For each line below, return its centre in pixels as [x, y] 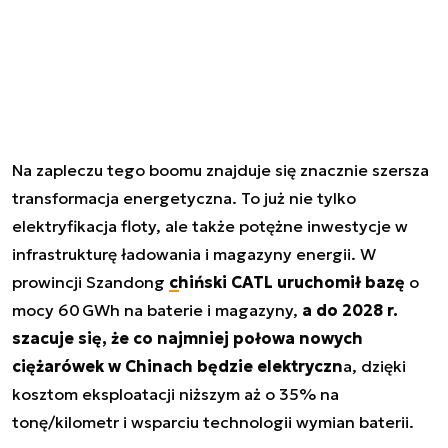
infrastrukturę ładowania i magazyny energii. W [194, 253]
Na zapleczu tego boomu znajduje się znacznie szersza [220, 169]
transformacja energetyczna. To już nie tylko [184, 197]
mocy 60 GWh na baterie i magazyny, [157, 309]
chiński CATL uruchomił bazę [287, 281]
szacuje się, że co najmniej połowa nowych [187, 337]
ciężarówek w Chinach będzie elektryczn [177, 365]
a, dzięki [374, 365]
